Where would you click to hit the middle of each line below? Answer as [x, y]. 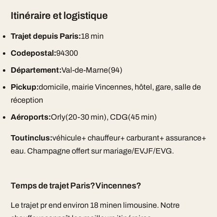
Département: [36, 70]
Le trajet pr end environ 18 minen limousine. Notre [95, 205]
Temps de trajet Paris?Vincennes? [76, 186]
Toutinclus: [31, 138]
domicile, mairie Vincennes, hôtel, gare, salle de [120, 87]
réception [27, 100]
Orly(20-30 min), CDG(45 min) [104, 117]
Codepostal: [33, 53]
